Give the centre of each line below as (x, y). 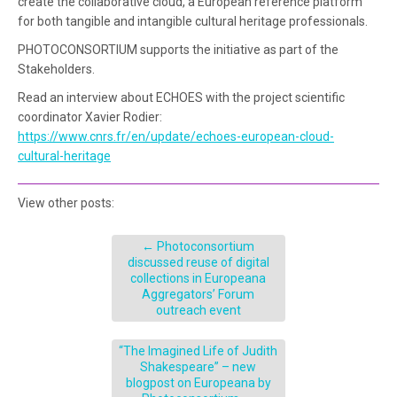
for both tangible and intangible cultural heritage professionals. (193, 21)
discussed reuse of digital (198, 262)
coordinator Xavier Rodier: (90, 117)
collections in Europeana (198, 278)
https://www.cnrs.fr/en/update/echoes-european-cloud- (176, 136)
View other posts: (66, 202)
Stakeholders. (56, 69)
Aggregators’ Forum (198, 294)
